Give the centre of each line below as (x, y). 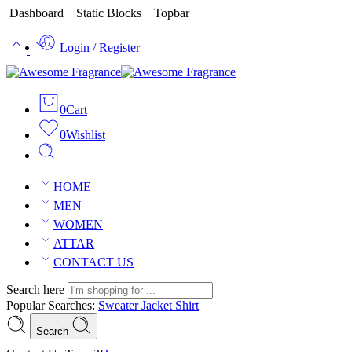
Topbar (169, 13)
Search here (37, 290)
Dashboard (38, 13)
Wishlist (86, 135)
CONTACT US (93, 262)
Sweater (120, 305)
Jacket (158, 305)
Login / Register (100, 48)
